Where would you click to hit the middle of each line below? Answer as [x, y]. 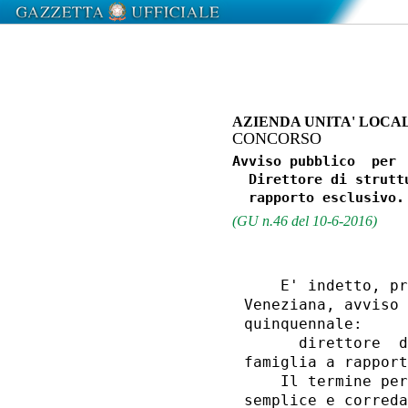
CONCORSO [276, 138]
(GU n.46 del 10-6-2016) [304, 220]
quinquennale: [307, 324]
